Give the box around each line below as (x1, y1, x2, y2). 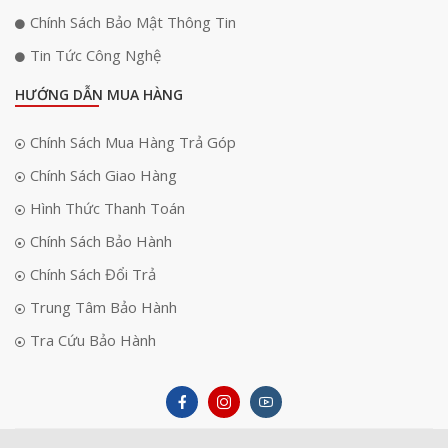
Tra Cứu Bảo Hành (30, 330, 156, 350)
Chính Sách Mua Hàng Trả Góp (30, 132, 236, 152)
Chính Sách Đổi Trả (30, 264, 156, 284)
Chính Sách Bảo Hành (30, 231, 172, 251)
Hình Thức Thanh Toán (30, 198, 185, 218)
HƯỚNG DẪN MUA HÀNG (15, 85, 183, 104)
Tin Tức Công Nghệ (30, 45, 161, 65)
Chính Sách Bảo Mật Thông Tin (30, 12, 236, 32)
